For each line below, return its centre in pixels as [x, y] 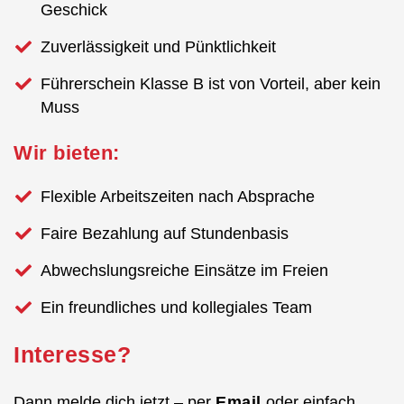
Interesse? [72, 354]
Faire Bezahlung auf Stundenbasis [165, 233]
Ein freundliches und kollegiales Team [176, 307]
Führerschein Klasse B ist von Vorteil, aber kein [211, 83]
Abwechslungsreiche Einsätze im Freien [184, 270]
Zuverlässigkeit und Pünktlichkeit [158, 46]
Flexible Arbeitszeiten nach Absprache [178, 196]
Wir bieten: [67, 152]
